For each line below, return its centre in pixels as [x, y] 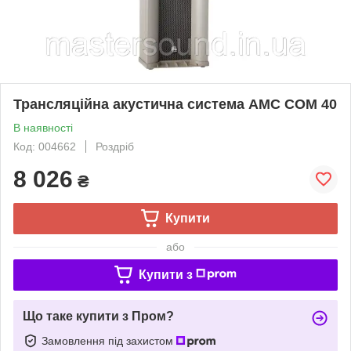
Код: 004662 [45, 146]
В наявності [43, 127]
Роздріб [115, 146]
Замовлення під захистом [109, 340]
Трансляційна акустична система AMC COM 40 [175, 104]
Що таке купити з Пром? [98, 316]
